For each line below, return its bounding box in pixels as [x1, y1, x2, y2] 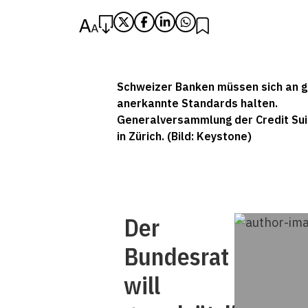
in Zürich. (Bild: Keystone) [117, 129, 252, 143]
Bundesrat [124, 241, 229, 272]
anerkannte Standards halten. [117, 96, 278, 110]
